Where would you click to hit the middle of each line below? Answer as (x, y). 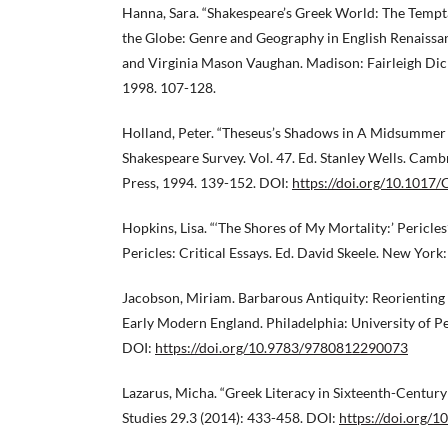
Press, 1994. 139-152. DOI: (207, 182)
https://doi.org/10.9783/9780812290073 (281, 347)
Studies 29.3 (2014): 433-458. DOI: (230, 417)
